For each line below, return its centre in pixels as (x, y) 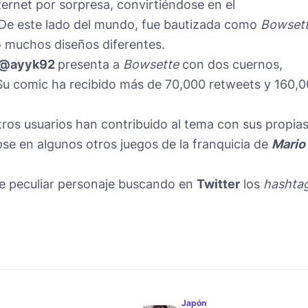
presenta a (90, 64)
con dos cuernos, (231, 64)
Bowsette (151, 64)
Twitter (218, 184)
